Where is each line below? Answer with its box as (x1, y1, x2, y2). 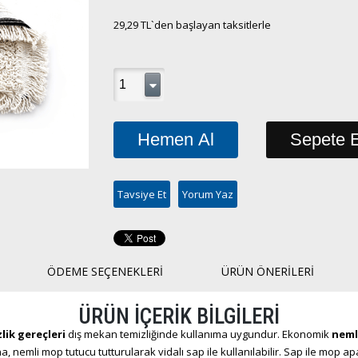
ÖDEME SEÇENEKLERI (47, 264, 163, 279)
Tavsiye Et (117, 187, 166, 201)
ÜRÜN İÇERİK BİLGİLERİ (78, 304, 280, 329)
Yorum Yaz (181, 187, 233, 201)
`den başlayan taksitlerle (150, 18, 271, 32)
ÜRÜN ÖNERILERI (221, 264, 314, 279)
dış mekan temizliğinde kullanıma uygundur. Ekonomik (65, 327, 332, 341)
